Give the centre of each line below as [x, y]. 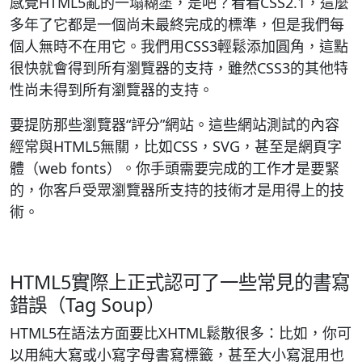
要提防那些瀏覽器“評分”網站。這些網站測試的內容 [175, 124]
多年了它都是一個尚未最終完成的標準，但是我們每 [177, 24]
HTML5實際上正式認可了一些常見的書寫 [180, 282]
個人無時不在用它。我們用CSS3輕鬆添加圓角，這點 [179, 46]
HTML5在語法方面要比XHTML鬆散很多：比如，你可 [181, 333]
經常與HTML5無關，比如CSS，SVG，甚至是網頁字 [176, 146]
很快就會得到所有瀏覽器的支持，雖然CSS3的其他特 [179, 68]
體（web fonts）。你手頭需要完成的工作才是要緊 [175, 168]
